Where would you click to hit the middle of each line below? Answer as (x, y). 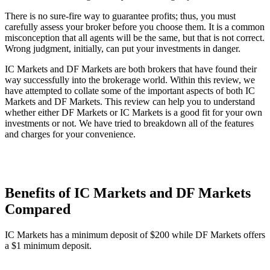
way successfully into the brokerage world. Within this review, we (130, 80)
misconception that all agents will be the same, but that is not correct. (135, 37)
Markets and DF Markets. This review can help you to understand (130, 101)
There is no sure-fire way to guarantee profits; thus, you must (120, 16)
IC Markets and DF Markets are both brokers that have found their (131, 69)
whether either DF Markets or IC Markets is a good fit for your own (133, 112)
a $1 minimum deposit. (48, 245)
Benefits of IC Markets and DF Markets (128, 193)
